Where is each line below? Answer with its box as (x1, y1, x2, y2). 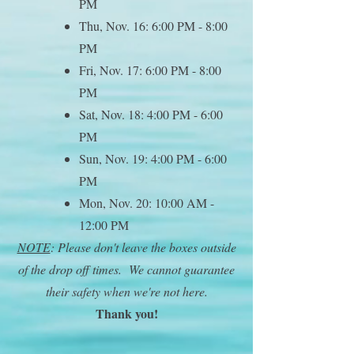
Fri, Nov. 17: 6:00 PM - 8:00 (79, 62, 221, 78)
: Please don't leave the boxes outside (50, 239, 236, 255)
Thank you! (95, 304, 158, 322)
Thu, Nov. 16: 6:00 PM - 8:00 (79, 17, 228, 34)
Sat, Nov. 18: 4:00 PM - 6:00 (79, 106, 223, 122)
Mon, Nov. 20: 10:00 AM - (79, 194, 214, 211)
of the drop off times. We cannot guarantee (18, 261, 235, 277)
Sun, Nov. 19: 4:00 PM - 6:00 (79, 150, 227, 167)
